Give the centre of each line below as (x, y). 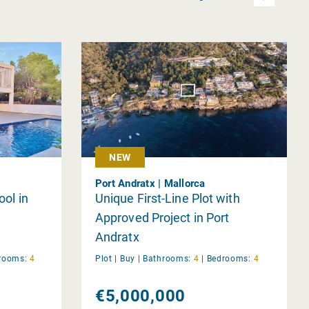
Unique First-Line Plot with (167, 198)
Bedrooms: (229, 258)
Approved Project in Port (162, 217)
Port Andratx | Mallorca (150, 183)
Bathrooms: (167, 258)
